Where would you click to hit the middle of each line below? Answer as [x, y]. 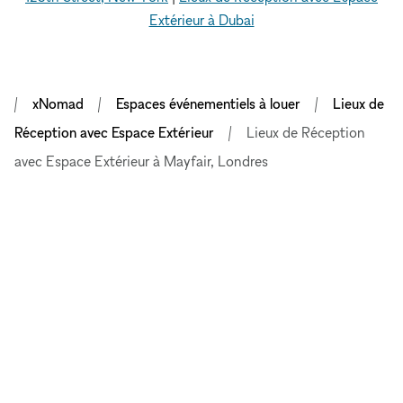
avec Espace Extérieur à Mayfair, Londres [141, 161]
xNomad [58, 103]
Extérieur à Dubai [201, 20]
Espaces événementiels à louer [208, 103]
